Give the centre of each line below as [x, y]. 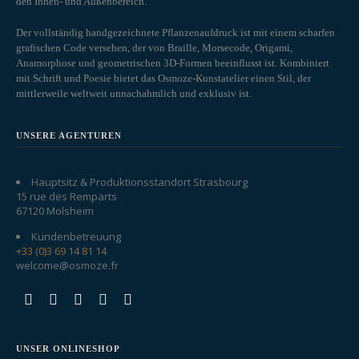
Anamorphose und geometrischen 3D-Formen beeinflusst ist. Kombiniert [173, 63]
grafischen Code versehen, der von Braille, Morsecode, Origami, [154, 48]
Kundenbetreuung [76, 237]
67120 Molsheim [55, 211]
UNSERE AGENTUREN [69, 136]
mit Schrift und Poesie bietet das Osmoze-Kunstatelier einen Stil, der [163, 79]
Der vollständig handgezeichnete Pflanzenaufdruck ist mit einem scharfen [175, 33]
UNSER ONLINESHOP [68, 349]
